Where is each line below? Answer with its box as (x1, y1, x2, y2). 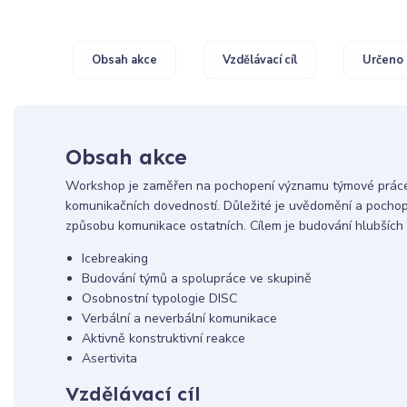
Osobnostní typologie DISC (81, 290, 237, 308)
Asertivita (81, 350, 137, 368)
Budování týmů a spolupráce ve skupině (81, 270, 312, 288)
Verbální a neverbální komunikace (81, 310, 277, 328)
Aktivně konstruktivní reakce (81, 330, 245, 348)
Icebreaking (81, 250, 148, 268)
